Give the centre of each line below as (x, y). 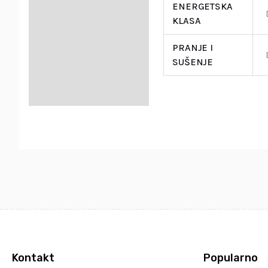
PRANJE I (193, 47)
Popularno (231, 258)
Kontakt (33, 258)
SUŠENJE (193, 62)
